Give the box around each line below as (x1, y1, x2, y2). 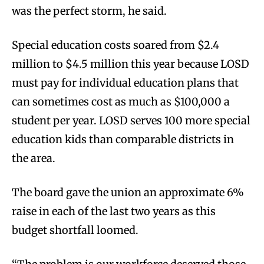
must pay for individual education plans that (12, 75, 239, 90)
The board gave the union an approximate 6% (12, 185, 244, 199)
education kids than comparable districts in (12, 132, 234, 146)
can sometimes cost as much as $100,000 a (12, 94, 230, 108)
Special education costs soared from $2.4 (12, 38, 219, 52)
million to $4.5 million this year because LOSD (12, 57, 249, 71)
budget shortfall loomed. (12, 223, 141, 237)
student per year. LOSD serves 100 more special (12, 113, 250, 127)
